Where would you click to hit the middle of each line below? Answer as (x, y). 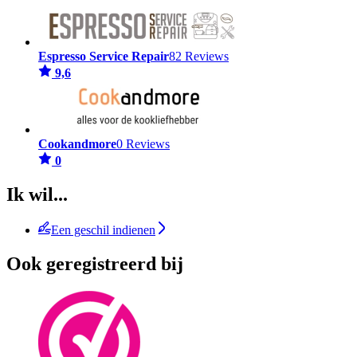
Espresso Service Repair (104, 57)
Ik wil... (37, 195)
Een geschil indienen (103, 230)
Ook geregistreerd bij (95, 263)
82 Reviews (199, 57)
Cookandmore (77, 144)
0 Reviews (143, 144)
